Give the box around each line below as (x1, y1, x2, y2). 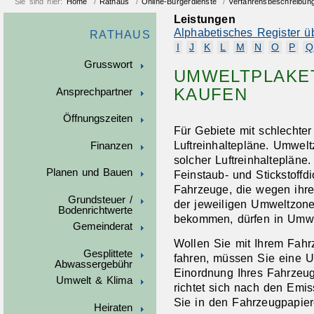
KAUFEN (173, 84, 248, 104)
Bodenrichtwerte (57, 204, 132, 216)
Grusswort (83, 59, 132, 71)
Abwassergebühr (54, 258, 132, 270)
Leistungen (173, 13, 235, 26)
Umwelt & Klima (56, 275, 132, 287)
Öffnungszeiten (62, 113, 132, 125)
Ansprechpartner (55, 86, 132, 97)
